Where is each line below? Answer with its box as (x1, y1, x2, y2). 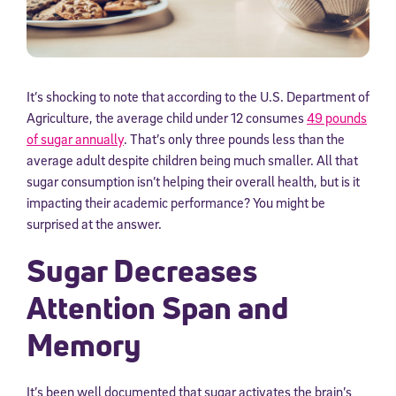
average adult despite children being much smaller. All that (27, 151, 358, 170)
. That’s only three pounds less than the (124, 130, 345, 148)
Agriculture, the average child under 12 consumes (27, 109, 307, 127)
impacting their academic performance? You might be (27, 194, 325, 212)
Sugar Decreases (27, 249, 257, 293)
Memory (27, 324, 141, 367)
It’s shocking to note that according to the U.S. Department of (27, 88, 369, 106)
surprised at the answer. (27, 215, 162, 233)
